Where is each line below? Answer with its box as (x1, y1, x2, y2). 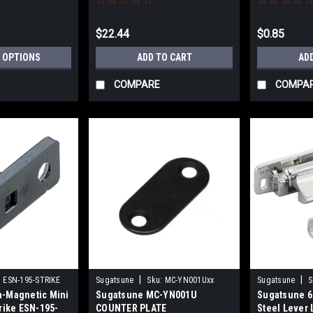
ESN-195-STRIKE (3, 275, 60, 286)
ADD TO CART (136, 52, 192, 64)
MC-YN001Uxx (164, 275, 214, 286)
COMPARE (114, 79, 161, 90)
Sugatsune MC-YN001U (96, 289, 197, 301)
